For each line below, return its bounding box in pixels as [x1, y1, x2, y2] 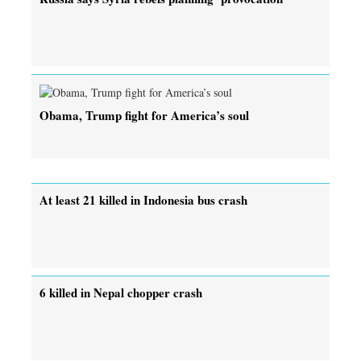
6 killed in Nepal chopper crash [39, 283, 202, 301]
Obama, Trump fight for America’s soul [39, 106, 249, 124]
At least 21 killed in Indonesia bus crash [39, 190, 247, 209]
